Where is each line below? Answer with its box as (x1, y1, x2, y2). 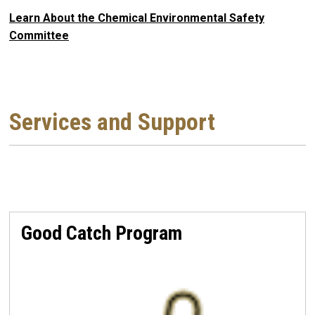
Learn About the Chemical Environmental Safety (9, 11, 264, 25)
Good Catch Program (21, 221, 182, 245)
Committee (9, 29, 69, 43)
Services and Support (9, 108, 215, 136)
